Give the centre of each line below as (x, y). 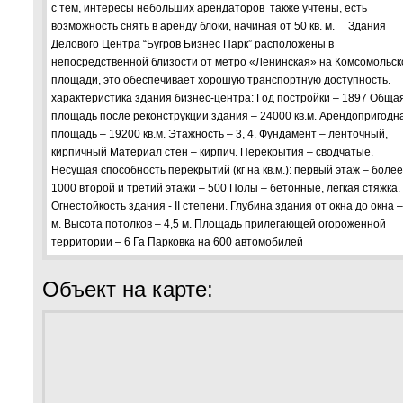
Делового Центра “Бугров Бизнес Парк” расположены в (193, 44)
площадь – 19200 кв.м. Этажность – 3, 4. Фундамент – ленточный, (219, 134)
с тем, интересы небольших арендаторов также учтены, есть (209, 8)
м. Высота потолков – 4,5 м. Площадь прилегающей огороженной (219, 224)
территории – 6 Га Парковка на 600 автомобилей (177, 242)
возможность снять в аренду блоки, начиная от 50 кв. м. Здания (219, 26)
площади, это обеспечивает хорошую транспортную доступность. (221, 80)
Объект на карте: (128, 289)
